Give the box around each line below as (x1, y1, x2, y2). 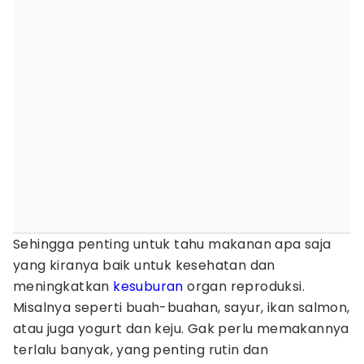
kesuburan (113, 277, 184, 296)
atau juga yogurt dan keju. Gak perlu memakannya (13, 319, 349, 338)
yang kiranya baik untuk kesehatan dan (13, 256, 275, 275)
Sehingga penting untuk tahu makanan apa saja (13, 235, 331, 253)
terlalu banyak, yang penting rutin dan (13, 340, 269, 359)
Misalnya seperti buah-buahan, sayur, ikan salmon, (13, 298, 350, 317)
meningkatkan (13, 277, 114, 296)
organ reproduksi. (183, 277, 305, 296)
